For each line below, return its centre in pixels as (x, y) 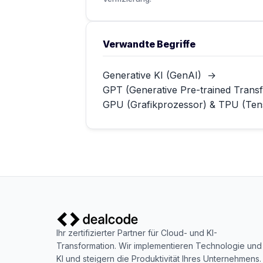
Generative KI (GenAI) (152, 75)
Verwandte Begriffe (149, 44)
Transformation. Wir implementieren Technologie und (159, 246)
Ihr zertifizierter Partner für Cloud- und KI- (137, 233)
